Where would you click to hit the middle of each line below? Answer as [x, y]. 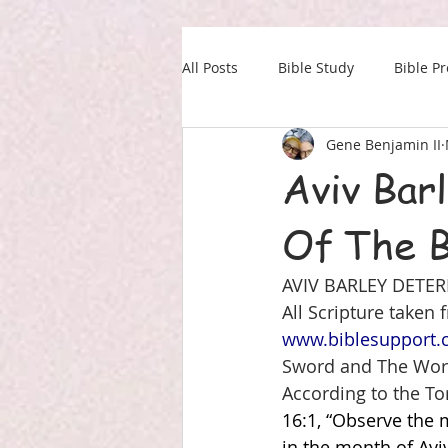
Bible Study [316, 67]
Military [390, 147]
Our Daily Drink [273, 147]
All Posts [210, 67]
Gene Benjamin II [383, 144]
